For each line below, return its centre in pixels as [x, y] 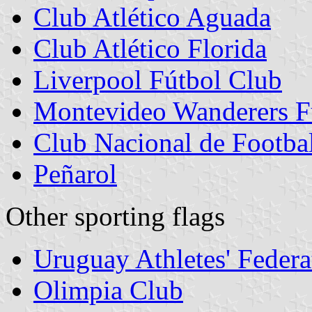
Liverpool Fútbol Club [158, 79]
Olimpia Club [108, 290]
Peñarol [75, 173]
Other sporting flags [115, 216]
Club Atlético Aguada [152, 17]
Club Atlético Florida [150, 48]
